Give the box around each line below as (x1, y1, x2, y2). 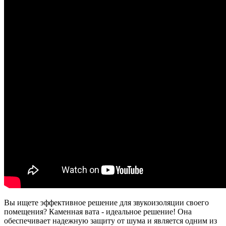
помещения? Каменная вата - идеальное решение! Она (4, 207, 192, 216)
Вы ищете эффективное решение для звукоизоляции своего (4, 198, 209, 207)
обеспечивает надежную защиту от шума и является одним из (4, 216, 217, 225)
